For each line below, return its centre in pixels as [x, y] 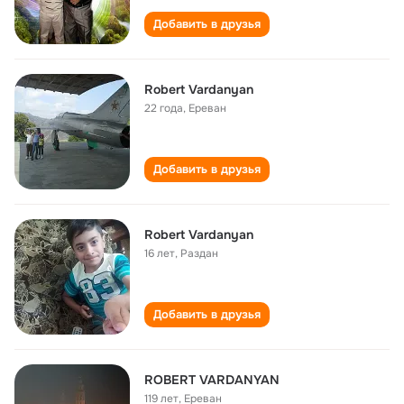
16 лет [160, 253]
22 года [164, 108]
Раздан [199, 253]
